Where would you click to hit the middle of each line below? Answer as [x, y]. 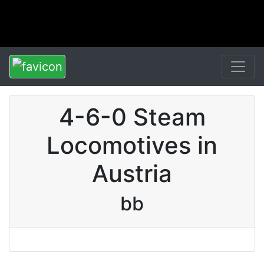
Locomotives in [132, 145]
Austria [132, 174]
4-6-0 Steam [132, 117]
